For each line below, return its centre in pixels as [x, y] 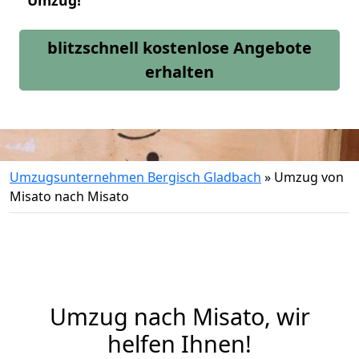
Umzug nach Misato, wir [179, 316]
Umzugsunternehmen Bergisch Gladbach [135, 177]
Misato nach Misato [69, 196]
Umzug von [309, 177]
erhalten [179, 72]
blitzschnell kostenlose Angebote [179, 48]
